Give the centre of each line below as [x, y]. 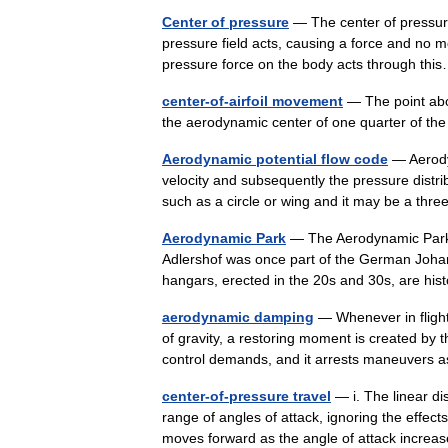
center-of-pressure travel [246, 396]
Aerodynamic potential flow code [275, 159]
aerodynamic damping [238, 317]
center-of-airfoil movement [252, 101]
